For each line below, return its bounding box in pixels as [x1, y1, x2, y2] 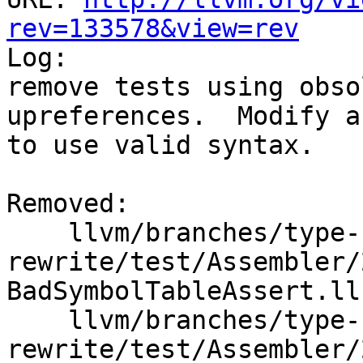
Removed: [6, 189, 130, 219]
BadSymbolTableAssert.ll [6, 276, 361, 306]
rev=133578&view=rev [6, 14, 299, 44]
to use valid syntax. [6, 130, 314, 160]
